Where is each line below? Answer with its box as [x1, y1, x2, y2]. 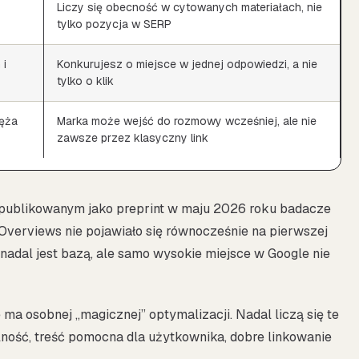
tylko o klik [57, 73, 114, 88]
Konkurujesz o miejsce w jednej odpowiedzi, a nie [57, 56, 317, 71]
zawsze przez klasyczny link [57, 130, 208, 145]
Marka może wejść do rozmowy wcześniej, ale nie [57, 113, 317, 128]
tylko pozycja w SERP [57, 16, 171, 31]
